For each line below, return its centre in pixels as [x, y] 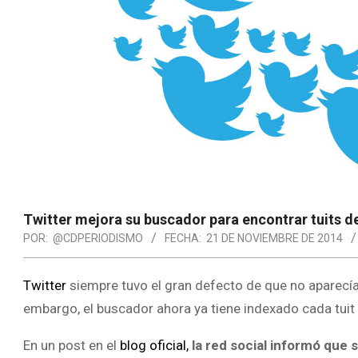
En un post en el [72, 345]
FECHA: [183, 238]
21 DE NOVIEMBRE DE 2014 [274, 238]
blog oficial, [154, 345]
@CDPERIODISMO [98, 238]
